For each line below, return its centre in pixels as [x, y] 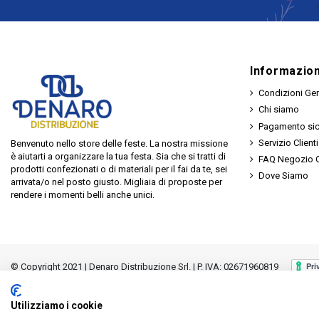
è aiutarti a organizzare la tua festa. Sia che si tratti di [118, 156]
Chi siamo [279, 110]
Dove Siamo [283, 176]
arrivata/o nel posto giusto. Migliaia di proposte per [116, 182]
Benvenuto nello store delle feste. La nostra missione [119, 143]
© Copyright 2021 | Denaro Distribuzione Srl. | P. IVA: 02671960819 [145, 266]
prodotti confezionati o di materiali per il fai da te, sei [119, 169]
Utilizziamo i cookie [57, 305]
